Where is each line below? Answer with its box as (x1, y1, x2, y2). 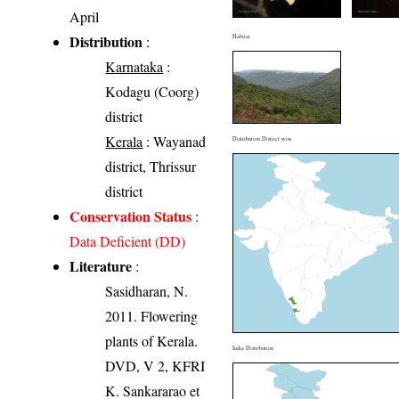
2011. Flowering (105, 306, 199, 326)
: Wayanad (142, 132, 207, 151)
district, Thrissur (105, 157, 197, 176)
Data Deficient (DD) (69, 232, 186, 251)
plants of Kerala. (105, 331, 199, 351)
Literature (69, 256, 133, 277)
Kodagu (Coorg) (105, 82, 199, 102)
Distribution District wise (232, 134, 293, 143)
